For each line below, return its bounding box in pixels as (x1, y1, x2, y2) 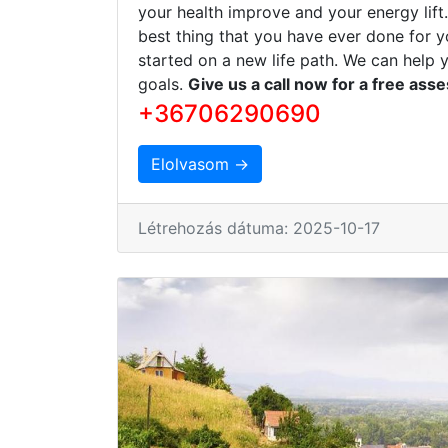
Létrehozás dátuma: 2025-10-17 (138, 217, 380, 238)
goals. (138, 73, 188, 94)
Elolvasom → (151, 153, 249, 174)
